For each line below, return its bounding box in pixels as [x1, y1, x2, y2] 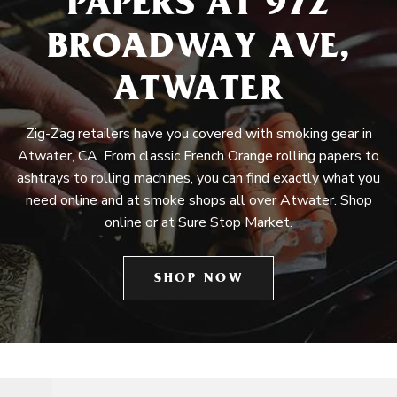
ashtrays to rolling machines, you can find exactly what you [17, 168, 380, 188]
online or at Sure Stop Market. [105, 213, 292, 232]
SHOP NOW [154, 273, 243, 286]
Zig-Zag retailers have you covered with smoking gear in [25, 124, 372, 144]
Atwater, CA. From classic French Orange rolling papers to [18, 146, 379, 166]
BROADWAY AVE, [46, 32, 351, 68]
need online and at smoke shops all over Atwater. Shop [25, 191, 372, 210]
